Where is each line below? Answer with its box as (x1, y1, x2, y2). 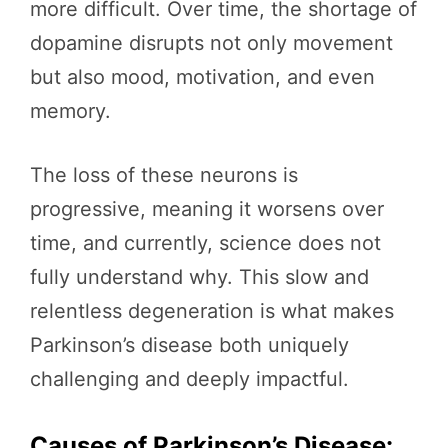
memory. (30, 99, 111, 124)
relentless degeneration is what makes (30, 299, 394, 324)
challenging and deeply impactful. (30, 367, 349, 392)
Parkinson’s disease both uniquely (30, 333, 349, 358)
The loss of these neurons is (30, 163, 298, 188)
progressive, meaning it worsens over (30, 197, 384, 222)
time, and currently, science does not (30, 231, 381, 256)
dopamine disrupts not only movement (30, 31, 393, 56)
